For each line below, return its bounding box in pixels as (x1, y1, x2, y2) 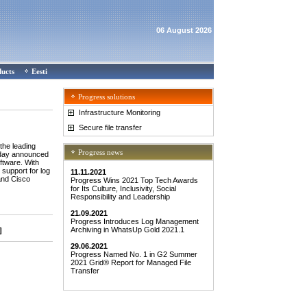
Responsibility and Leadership (71, 193, 170, 201)
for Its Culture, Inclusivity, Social (71, 184, 176, 193)
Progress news (78, 148, 123, 156)
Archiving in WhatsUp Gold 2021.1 (71, 225, 184, 234)
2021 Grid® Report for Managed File (71, 258, 191, 267)
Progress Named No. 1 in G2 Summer (71, 250, 197, 258)
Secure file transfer (77, 123, 142, 132)
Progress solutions (78, 93, 135, 101)
